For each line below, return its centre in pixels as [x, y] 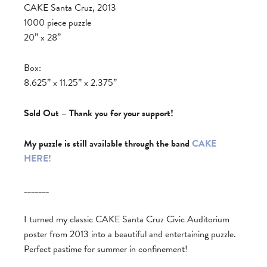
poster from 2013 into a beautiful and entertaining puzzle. [130, 234]
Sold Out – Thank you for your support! [99, 113]
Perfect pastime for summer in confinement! [106, 249]
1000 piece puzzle [58, 22]
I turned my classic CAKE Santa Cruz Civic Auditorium [127, 219]
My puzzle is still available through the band [108, 143]
